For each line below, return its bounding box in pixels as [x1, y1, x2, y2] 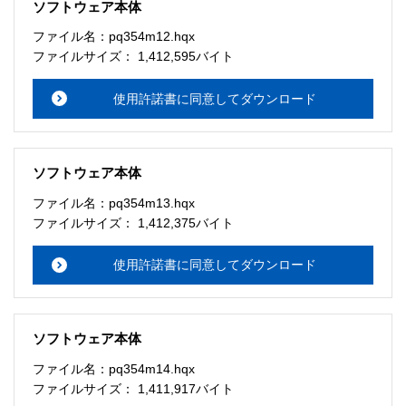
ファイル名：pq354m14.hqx [32, 361, 195, 376]
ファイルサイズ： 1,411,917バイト [32, 381, 234, 396]
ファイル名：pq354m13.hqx [32, 195, 195, 210]
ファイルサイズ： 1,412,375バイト [32, 215, 234, 230]
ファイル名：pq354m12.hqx [32, 29, 195, 44]
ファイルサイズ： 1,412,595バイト [32, 49, 234, 64]
